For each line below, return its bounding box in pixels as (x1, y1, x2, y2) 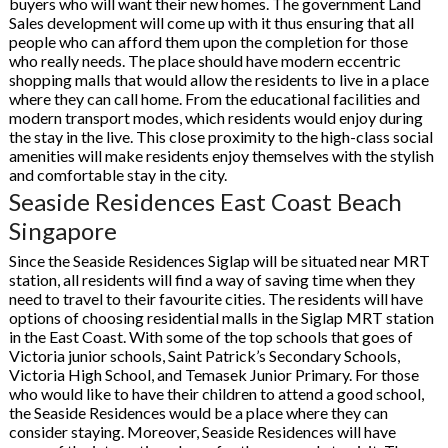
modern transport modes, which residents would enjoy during (8, 108, 423, 127)
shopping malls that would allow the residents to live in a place (8, 70, 429, 89)
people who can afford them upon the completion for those (8, 32, 408, 51)
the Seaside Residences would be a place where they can (8, 403, 388, 422)
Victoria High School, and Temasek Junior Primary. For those (8, 365, 419, 384)
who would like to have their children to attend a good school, (8, 384, 424, 403)
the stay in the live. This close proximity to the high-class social (8, 127, 433, 146)
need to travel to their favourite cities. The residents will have (8, 289, 423, 308)
